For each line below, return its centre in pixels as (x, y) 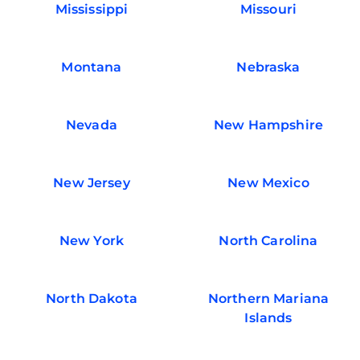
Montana (92, 67)
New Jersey (92, 183)
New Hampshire (268, 125)
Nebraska (268, 67)
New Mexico (268, 183)
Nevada (92, 125)
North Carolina (268, 241)
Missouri (268, 10)
